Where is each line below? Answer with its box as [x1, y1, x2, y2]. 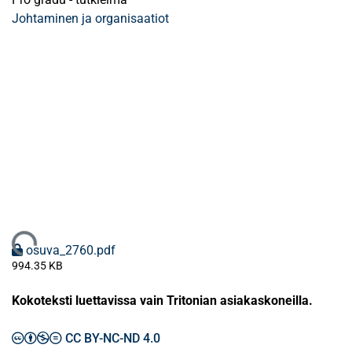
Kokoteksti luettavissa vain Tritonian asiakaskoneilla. [12, 293, 313, 309]
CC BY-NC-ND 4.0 [65, 331, 160, 346]
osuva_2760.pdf [26, 243, 115, 258]
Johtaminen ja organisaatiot [12, 11, 169, 26]
